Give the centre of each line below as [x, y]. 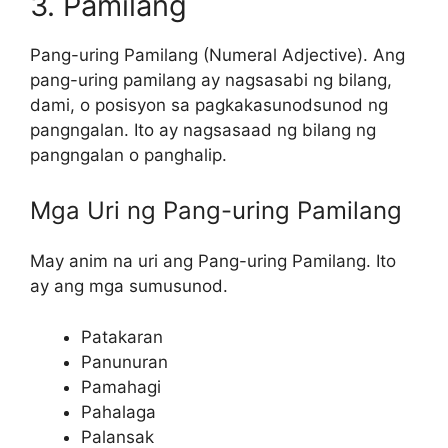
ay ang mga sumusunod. [129, 286]
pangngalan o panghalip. [128, 154]
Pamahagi [121, 386]
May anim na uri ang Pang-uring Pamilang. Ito [213, 261]
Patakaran [122, 336]
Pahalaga [118, 411]
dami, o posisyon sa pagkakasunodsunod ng [209, 104]
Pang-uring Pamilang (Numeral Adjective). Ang [217, 54]
